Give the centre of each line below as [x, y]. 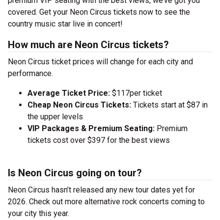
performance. [30, 73]
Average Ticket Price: [70, 93]
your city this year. [39, 213]
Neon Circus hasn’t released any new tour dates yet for [101, 190]
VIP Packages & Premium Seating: [91, 128]
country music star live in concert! [65, 24]
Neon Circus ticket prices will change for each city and [100, 62]
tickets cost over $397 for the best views [99, 140]
